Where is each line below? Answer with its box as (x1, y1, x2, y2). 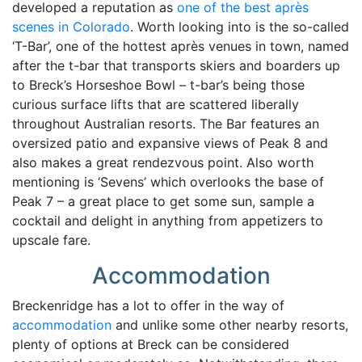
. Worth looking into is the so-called (130, 19, 349, 36)
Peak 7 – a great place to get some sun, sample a (12, 193, 314, 210)
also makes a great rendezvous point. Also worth (12, 154, 314, 171)
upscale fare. (12, 232, 90, 249)
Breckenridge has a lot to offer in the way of (12, 297, 284, 314)
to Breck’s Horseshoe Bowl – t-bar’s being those (12, 77, 305, 94)
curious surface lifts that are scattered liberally (12, 96, 299, 113)
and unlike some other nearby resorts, (112, 317, 348, 334)
